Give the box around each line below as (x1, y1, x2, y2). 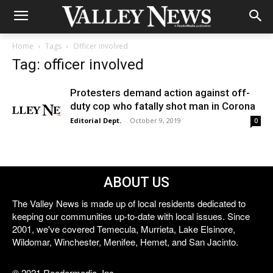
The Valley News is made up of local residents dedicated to (12, 197, 246, 210)
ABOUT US (104, 174, 169, 191)
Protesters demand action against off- (70, 87, 250, 99)
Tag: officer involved (12, 56, 144, 73)
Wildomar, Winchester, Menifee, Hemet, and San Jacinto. (12, 235, 238, 248)
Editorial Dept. (70, 116, 121, 125)
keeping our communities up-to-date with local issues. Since (12, 210, 250, 222)
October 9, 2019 (130, 116, 181, 125)
